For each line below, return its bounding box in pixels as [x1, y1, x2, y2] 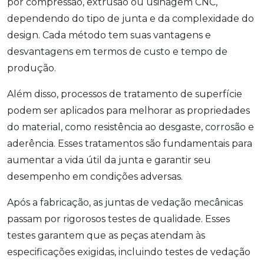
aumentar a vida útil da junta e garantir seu [7, 154, 211, 166]
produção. [7, 62, 56, 74]
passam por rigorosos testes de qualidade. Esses [7, 213, 230, 225]
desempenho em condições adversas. [7, 171, 183, 183]
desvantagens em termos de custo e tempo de [7, 46, 227, 58]
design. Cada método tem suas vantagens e [7, 29, 211, 41]
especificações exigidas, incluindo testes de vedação [7, 246, 250, 258]
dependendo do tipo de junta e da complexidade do [7, 13, 254, 25]
